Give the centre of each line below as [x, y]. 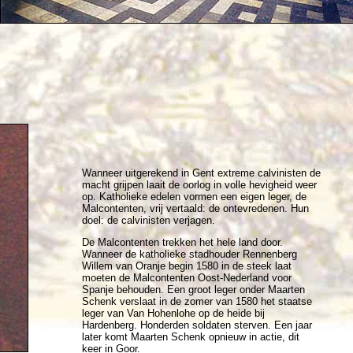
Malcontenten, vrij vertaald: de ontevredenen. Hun [195, 208]
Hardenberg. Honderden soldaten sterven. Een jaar [197, 325]
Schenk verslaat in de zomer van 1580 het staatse [197, 301]
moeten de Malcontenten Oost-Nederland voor [187, 278]
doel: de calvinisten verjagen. [149, 220]
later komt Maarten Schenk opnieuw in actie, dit [191, 337]
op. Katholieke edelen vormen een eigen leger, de [194, 197]
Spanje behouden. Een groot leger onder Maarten [193, 290]
